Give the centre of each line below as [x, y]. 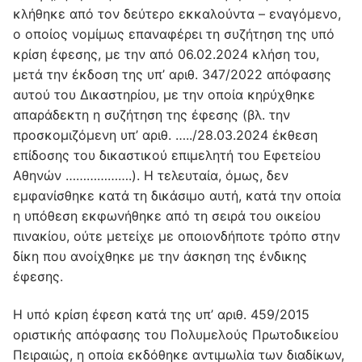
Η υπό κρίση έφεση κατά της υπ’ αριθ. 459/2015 [161, 315]
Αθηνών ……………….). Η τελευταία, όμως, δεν [151, 175]
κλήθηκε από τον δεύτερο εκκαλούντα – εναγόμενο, [177, 13]
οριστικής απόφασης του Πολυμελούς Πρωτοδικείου [176, 335]
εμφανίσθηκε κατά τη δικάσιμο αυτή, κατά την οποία [177, 195]
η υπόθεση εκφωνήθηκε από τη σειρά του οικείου [167, 215]
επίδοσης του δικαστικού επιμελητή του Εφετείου [167, 155]
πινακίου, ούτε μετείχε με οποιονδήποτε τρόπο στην [177, 236]
